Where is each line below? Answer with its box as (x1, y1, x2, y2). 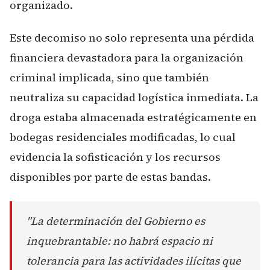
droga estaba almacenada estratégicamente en (10, 110, 257, 125)
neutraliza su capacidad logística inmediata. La (10, 90, 259, 105)
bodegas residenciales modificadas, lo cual (10, 130, 236, 145)
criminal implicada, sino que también (10, 70, 209, 85)
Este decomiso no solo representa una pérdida (10, 30, 254, 45)
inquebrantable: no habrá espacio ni (27, 233, 213, 248)
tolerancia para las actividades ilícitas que (27, 253, 241, 268)
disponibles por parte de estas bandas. (10, 169, 211, 184)
